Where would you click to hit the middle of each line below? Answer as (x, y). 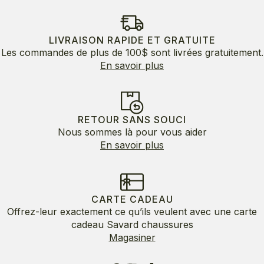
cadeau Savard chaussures (132, 225)
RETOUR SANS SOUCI (132, 120)
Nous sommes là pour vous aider (132, 132)
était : (47, 14)
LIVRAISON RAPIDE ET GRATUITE (132, 40)
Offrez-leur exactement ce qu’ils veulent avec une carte (132, 212)
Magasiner (132, 238)
